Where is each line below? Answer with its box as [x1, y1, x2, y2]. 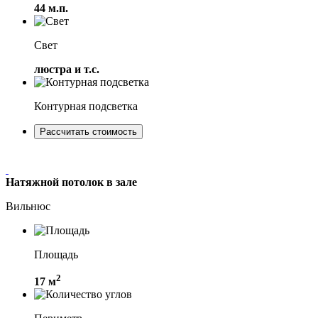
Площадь [34, 248, 78, 261]
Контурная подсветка [34, 99, 138, 112]
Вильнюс [6, 199, 50, 212]
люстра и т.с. [34, 62, 99, 75]
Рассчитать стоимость [40, 126, 137, 137]
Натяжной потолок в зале [6, 175, 137, 188]
